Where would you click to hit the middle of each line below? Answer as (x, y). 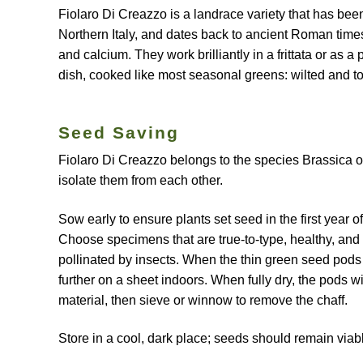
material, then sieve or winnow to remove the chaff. (203, 300)
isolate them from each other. (141, 181)
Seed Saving (119, 132)
